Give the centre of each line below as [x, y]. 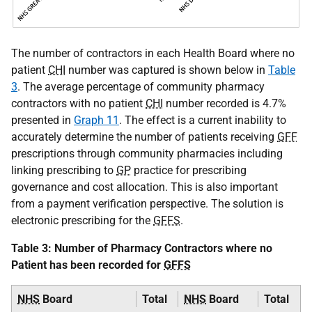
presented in [42, 120]
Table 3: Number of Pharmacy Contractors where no [142, 248]
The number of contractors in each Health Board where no [153, 53]
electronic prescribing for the [82, 220]
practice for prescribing [189, 170]
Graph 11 [96, 120]
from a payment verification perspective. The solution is [147, 203]
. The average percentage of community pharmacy [141, 86]
